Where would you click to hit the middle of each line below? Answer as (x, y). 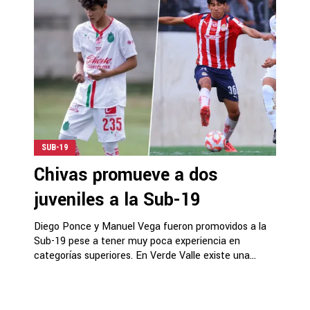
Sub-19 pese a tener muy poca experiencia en (137, 241)
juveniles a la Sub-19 (117, 200)
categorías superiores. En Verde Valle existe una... (145, 256)
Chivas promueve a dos (126, 175)
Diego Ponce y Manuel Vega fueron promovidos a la (150, 227)
